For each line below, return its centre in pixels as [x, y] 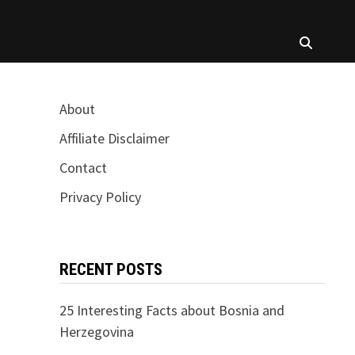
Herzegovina [96, 332]
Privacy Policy [100, 197]
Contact [83, 168]
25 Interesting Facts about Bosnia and [172, 310]
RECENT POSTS [111, 269]
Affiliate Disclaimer [114, 138]
